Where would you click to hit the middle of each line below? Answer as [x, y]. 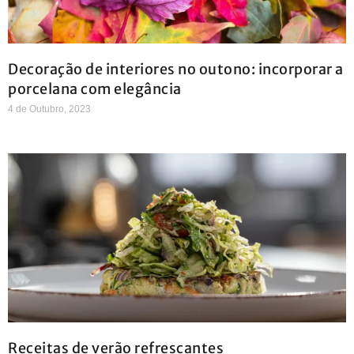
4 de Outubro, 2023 [49, 109]
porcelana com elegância [95, 88]
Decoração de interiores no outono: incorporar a [176, 69]
